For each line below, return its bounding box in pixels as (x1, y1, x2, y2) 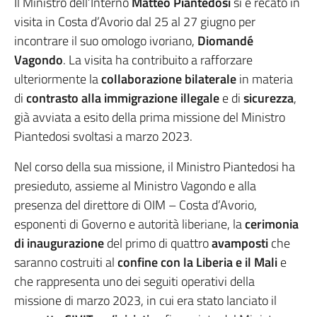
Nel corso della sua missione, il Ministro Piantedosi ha (14, 157, 295, 177)
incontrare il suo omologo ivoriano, (14, 31, 197, 51)
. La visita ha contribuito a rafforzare (63, 50, 253, 70)
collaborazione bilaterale (101, 69, 236, 89)
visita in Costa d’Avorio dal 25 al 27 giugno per (14, 12, 255, 32)
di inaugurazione (14, 234, 104, 253)
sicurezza (243, 88, 294, 108)
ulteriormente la (14, 69, 101, 89)
